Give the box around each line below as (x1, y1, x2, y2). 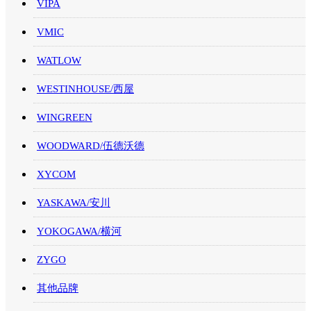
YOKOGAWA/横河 (37, 226, 121, 237)
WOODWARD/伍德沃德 (37, 140, 144, 152)
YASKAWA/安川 (37, 197, 110, 209)
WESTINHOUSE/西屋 (37, 83, 134, 95)
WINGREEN (37, 112, 92, 124)
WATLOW (37, 55, 81, 67)
